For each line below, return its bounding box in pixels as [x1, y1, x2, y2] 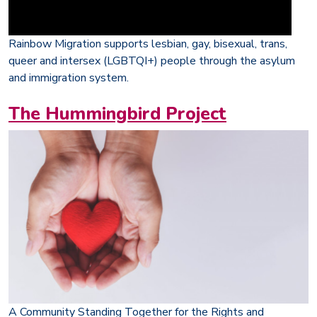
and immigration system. [8, 69, 129, 86]
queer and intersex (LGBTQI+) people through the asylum [8, 52, 295, 69]
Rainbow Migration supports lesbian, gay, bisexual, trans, [8, 35, 287, 52]
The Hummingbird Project [8, 100, 226, 126]
